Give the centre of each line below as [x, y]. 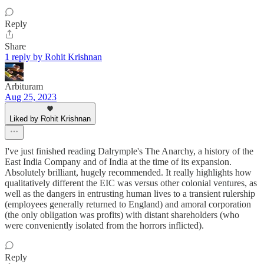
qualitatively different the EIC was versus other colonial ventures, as [131, 183]
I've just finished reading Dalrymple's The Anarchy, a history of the [129, 151]
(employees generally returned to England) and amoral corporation [128, 204]
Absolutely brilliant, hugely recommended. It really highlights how [128, 173]
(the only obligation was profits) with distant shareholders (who [122, 215]
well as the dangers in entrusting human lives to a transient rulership [130, 194]
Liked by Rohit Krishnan [50, 119]
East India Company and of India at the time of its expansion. [118, 162]
